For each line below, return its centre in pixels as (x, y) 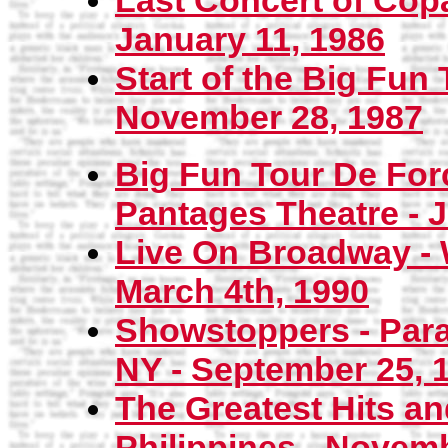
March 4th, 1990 (242, 291)
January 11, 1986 (250, 39)
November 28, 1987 (269, 117)
